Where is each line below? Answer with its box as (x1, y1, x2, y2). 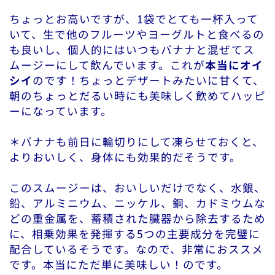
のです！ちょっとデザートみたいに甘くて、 (33, 72, 265, 88)
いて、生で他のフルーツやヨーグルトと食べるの (9, 26, 265, 42)
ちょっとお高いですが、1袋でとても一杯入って (9, 11, 258, 27)
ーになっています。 (9, 103, 112, 119)
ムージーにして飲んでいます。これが (9, 57, 205, 73)
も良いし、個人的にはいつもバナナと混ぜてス (9, 42, 255, 58)
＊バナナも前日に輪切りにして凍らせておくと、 (9, 134, 264, 150)
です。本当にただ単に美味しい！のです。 (9, 257, 228, 273)
